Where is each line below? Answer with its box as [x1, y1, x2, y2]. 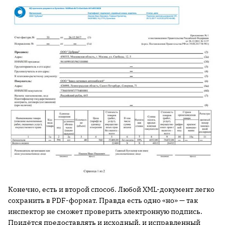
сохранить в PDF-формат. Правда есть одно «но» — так [8, 195, 198, 205]
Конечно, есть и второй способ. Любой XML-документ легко [8, 184, 214, 194]
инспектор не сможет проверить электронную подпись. [8, 206, 202, 216]
